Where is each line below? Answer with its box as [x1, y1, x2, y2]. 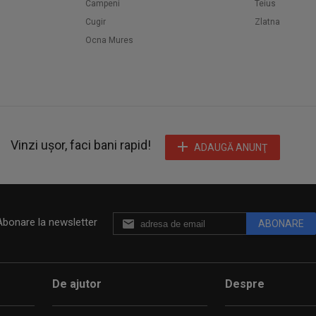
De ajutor [52, 277, 102, 291]
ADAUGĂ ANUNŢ [194, 142, 267, 153]
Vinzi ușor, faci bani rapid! [11, 138, 151, 152]
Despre [225, 277, 265, 291]
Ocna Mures [85, 35, 133, 45]
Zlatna [255, 17, 280, 27]
